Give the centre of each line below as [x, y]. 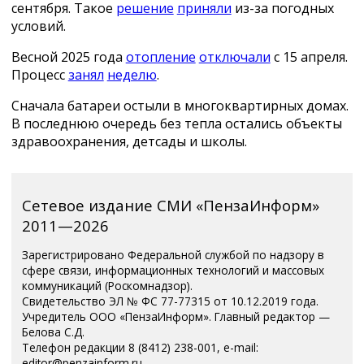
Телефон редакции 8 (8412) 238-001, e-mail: [141, 347]
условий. [38, 26]
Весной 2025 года [68, 57]
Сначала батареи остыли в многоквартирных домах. [180, 106]
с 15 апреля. [309, 57]
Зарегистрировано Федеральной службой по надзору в [173, 254]
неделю [132, 75]
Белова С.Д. [54, 331]
